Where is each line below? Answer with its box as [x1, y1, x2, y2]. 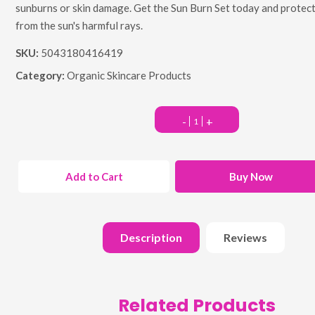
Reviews [224, 231, 267, 245]
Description [120, 231, 182, 245]
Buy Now [229, 170, 273, 184]
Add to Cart [65, 170, 123, 184]
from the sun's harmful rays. [15, 19, 143, 32]
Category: [15, 69, 67, 82]
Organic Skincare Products [67, 69, 191, 82]
